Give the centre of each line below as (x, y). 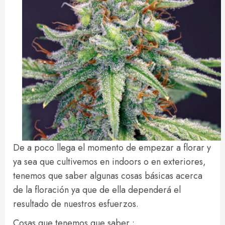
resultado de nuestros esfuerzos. (76, 204)
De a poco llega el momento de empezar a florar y (112, 148)
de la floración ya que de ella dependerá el (97, 190)
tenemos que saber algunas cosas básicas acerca (108, 176)
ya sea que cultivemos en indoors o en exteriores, (109, 162)
